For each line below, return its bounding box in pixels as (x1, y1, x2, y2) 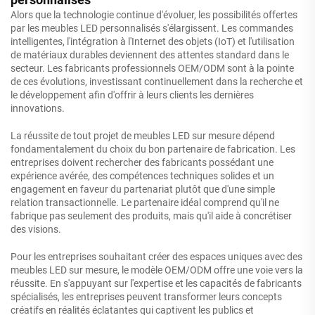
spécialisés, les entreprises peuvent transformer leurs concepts (11, 290, 282, 302)
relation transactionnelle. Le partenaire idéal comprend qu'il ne (11, 196, 279, 208)
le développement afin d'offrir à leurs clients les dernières (11, 89, 254, 101)
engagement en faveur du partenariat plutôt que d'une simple (11, 183, 275, 195)
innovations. (11, 102, 65, 114)
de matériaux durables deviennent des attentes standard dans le (11, 49, 289, 60)
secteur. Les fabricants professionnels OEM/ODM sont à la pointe (11, 62, 294, 74)
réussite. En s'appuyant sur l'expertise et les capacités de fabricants (11, 277, 302, 289)
